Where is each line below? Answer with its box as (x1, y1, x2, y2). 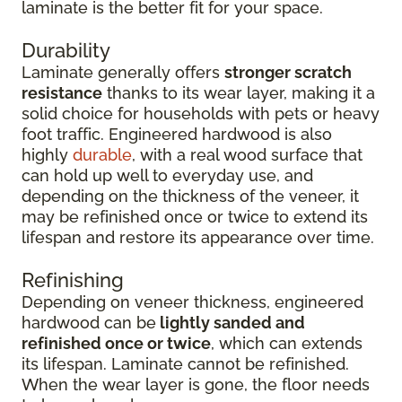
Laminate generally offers (22, 63, 224, 82)
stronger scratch (224, 63, 352, 82)
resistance (22, 83, 102, 102)
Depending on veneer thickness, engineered (22, 293, 363, 311)
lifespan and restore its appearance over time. (22, 228, 374, 247)
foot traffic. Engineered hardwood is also (22, 125, 332, 144)
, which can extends (211, 334, 363, 353)
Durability (22, 39, 110, 62)
